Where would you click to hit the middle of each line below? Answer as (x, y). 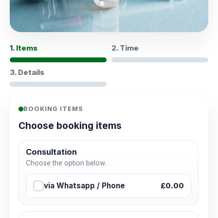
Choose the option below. (66, 163)
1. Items (24, 48)
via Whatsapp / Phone (84, 186)
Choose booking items (70, 126)
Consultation (51, 152)
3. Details (27, 73)
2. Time (125, 48)
